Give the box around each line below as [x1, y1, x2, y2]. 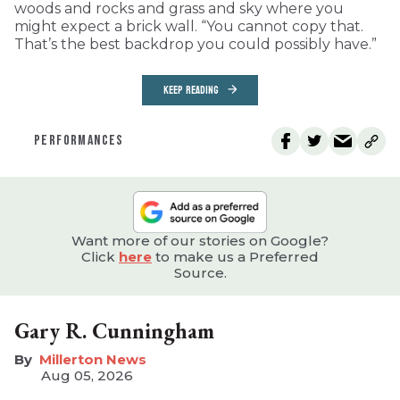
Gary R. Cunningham [14, 316, 214, 345]
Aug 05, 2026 [40, 366, 133, 384]
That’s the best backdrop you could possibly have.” [14, 35, 377, 53]
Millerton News [39, 350, 146, 368]
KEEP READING [163, 79, 219, 100]
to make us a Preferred [152, 247, 319, 265]
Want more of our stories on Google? [71, 231, 329, 249]
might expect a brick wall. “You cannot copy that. [14, 17, 363, 35]
